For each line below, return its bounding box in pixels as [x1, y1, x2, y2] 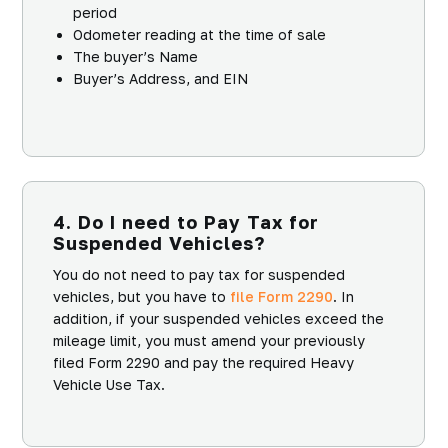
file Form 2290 [230, 287, 333, 305]
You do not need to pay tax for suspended [53, 265, 345, 283]
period [73, 3, 117, 21]
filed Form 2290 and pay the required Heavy [53, 353, 354, 371]
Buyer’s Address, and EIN [73, 69, 248, 87]
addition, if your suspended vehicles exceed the [53, 309, 384, 327]
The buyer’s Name [73, 47, 198, 65]
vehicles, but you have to [53, 287, 230, 305]
